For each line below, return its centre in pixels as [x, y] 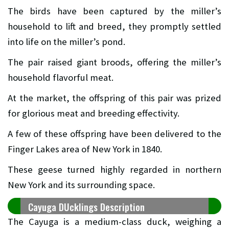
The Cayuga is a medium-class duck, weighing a [114, 222]
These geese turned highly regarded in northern [114, 170]
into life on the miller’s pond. [66, 42]
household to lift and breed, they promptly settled [114, 27]
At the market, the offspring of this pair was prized [114, 98]
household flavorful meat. [61, 78]
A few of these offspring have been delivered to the [114, 134]
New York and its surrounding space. [81, 185]
